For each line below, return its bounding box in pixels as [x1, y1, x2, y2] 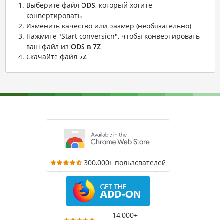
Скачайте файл [26, 52, 79, 61]
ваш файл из [26, 42, 71, 51]
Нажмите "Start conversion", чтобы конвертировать [26, 31, 200, 41]
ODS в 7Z [70, 42, 101, 51]
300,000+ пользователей [84, 158, 166, 167]
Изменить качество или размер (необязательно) [26, 21, 191, 30]
